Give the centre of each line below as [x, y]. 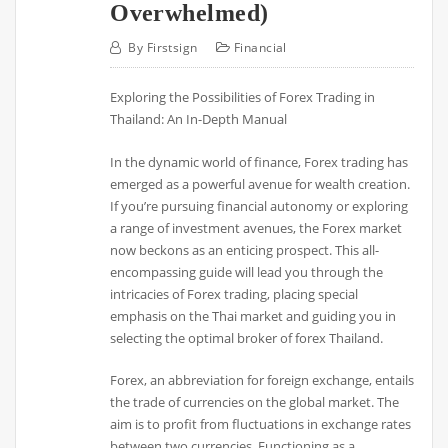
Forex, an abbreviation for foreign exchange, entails [262, 379]
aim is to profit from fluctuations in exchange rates [261, 423]
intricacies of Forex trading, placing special [234, 293]
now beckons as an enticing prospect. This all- [245, 249]
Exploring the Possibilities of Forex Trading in [243, 97]
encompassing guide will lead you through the [247, 271]
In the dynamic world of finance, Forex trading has [259, 161]
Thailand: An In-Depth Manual [199, 119]
